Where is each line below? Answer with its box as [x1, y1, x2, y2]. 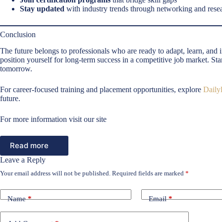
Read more [10, 141, 49, 151]
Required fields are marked [112, 169, 185, 177]
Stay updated [20, 4, 64, 13]
